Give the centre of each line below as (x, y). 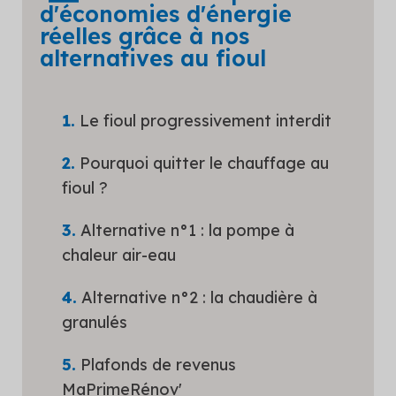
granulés (95, 322)
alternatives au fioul (153, 57)
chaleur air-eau (119, 255)
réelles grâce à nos (145, 35)
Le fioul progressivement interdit (206, 120)
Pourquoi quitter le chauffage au (204, 163)
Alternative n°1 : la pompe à (187, 230)
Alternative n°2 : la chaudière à (199, 297)
